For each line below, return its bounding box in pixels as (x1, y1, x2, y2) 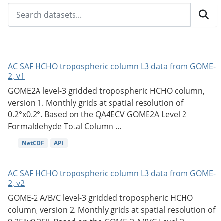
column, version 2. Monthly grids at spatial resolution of (8, 204, 215, 216)
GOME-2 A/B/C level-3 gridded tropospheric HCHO (8, 192, 193, 204)
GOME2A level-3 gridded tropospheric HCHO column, (8, 85, 205, 96)
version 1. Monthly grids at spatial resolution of (8, 97, 183, 108)
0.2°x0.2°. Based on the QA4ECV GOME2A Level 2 (8, 109, 186, 120)
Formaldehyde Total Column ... (8, 120, 121, 132)
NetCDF (21, 138, 44, 147)
